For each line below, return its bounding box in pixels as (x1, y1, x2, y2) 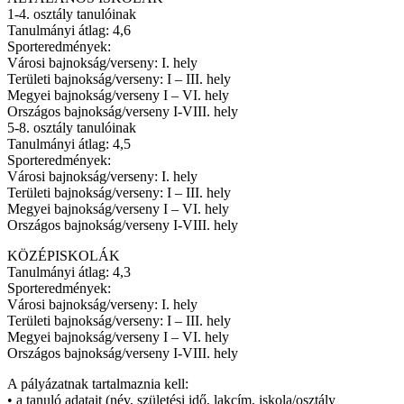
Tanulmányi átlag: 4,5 (7, 135, 131, 151)
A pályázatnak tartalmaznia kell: (7, 375, 188, 391)
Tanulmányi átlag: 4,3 (7, 263, 131, 280)
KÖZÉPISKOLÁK (7, 247, 120, 263)
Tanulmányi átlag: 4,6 (7, 22, 131, 38)
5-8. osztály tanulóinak (7, 119, 136, 135)
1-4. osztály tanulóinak (7, 5, 136, 22)
